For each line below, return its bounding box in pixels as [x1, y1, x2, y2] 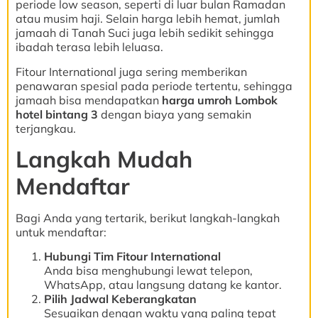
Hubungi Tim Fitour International [44, 249, 221, 264]
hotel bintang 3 [16, 106, 98, 121]
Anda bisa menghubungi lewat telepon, [44, 263, 253, 278]
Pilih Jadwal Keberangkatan [44, 292, 197, 307]
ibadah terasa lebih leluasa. [16, 40, 163, 55]
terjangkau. [16, 121, 76, 136]
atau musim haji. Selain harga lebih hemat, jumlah [16, 11, 280, 26]
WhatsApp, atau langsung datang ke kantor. [44, 278, 282, 292]
